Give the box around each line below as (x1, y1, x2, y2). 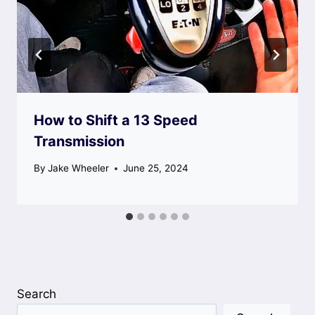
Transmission (34, 132, 124, 150)
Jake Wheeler (48, 162, 110, 174)
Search (17, 286, 56, 301)
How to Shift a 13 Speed (34, 111, 198, 129)
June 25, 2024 (123, 162, 189, 174)
